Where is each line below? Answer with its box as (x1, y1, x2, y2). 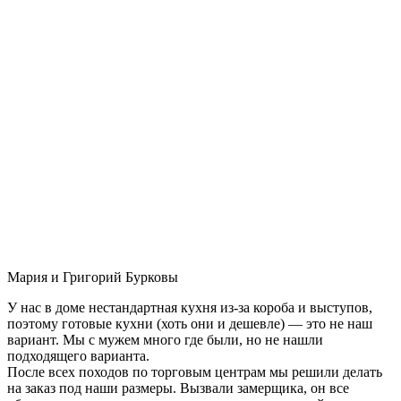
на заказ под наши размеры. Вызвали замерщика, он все (7, 380, 349, 396)
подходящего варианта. (7, 347, 149, 363)
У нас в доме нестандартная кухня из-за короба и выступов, (7, 299, 372, 315)
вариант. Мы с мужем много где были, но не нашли (7, 331, 323, 347)
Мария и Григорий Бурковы (7, 269, 178, 285)
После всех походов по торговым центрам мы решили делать (7, 363, 382, 380)
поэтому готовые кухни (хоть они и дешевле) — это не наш (7, 315, 372, 331)
